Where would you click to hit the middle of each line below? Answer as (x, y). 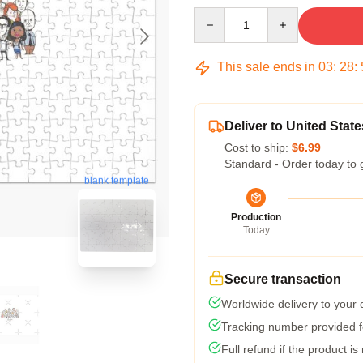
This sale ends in (266, 67)
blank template (117, 180)
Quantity (215, 15)
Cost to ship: (258, 147)
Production (256, 217)
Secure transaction (283, 279)
